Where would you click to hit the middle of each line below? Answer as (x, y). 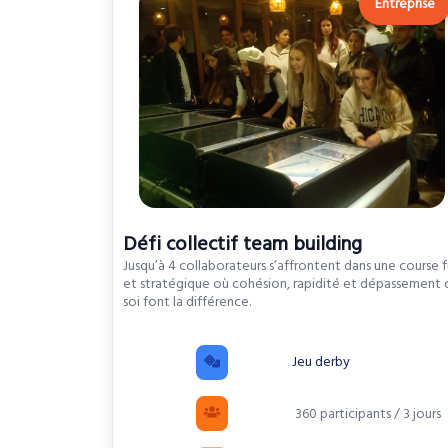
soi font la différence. (187, 302)
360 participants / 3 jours (366, 413)
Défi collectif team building (242, 244)
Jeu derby (320, 362)
